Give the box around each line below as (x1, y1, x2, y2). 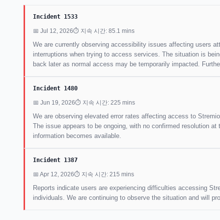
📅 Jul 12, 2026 (33, 27, 73, 34)
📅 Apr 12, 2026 (33, 170, 74, 178)
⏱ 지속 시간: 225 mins (75, 99, 135, 106)
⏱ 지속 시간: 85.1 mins (73, 27, 135, 34)
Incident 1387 (33, 156, 78, 164)
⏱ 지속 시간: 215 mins (74, 170, 134, 178)
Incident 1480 (33, 84, 78, 92)
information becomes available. (33, 132, 121, 139)
